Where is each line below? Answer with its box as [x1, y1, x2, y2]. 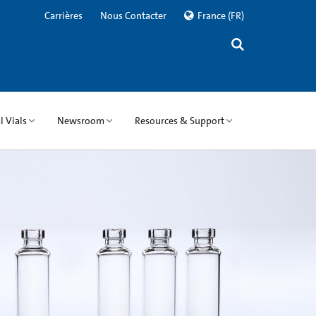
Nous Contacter [100, 9, 166, 22]
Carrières [44, 9, 83, 22]
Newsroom [57, 114, 104, 127]
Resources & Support [135, 114, 224, 127]
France [197, 9, 226, 22]
